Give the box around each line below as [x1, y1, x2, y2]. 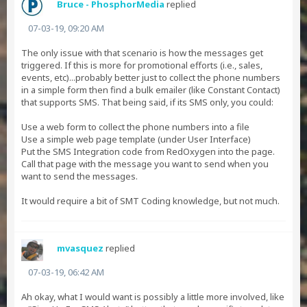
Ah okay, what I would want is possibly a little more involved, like [21, 291, 284, 303]
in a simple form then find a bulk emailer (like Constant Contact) [21, 84, 280, 96]
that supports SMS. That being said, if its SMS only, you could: [21, 96, 273, 108]
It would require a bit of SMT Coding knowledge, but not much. [21, 195, 280, 207]
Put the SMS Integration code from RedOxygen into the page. [21, 145, 275, 158]
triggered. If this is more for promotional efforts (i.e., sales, [21, 59, 262, 71]
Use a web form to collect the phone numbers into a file [21, 121, 249, 133]
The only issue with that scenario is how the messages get [21, 47, 263, 59]
